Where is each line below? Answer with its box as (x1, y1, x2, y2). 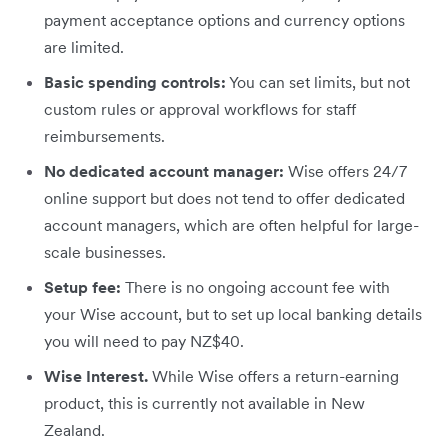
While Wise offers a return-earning (152, 365, 399, 386)
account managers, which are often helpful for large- (44, 214, 419, 235)
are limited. (44, 36, 128, 57)
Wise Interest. (44, 365, 152, 386)
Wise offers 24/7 (284, 160, 407, 181)
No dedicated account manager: (44, 160, 284, 181)
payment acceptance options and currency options (44, 9, 405, 30)
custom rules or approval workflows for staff (44, 98, 356, 119)
